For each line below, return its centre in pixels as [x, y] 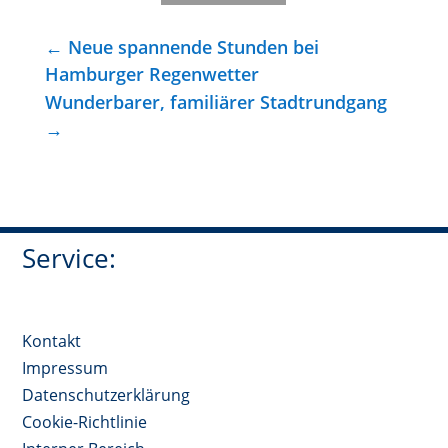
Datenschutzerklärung [106, 394]
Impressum [65, 367]
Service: [69, 258]
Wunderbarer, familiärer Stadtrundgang [215, 101]
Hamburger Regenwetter [151, 73]
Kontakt [52, 340]
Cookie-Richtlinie [85, 421]
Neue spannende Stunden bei [193, 46]
